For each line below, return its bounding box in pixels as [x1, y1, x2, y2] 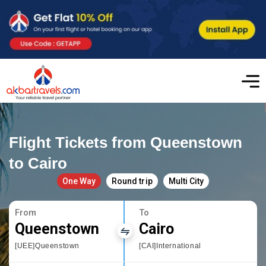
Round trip [112, 176, 153, 186]
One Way [62, 176, 96, 186]
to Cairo [9, 154, 68, 172]
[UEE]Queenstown [15, 241, 80, 250]
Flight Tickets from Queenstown [9, 133, 243, 151]
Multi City [168, 176, 204, 186]
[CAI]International [139, 241, 201, 250]
